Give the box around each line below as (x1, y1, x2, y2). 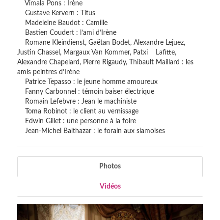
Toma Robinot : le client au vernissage (17, 108, 138, 115)
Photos (99, 163, 121, 170)
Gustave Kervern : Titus (17, 10, 95, 17)
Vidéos (99, 183, 121, 190)
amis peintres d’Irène (17, 69, 80, 76)
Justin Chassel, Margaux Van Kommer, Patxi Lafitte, (17, 49, 176, 56)
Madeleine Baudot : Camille (17, 20, 108, 27)
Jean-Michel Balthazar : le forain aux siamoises (17, 128, 165, 135)
